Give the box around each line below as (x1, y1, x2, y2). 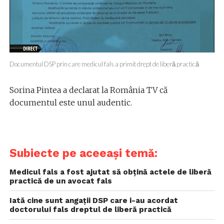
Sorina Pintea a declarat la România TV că (9, 85, 167, 95)
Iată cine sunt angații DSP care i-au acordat (9, 196, 178, 205)
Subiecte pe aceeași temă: (9, 146, 157, 160)
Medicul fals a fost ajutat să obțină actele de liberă (9, 167, 211, 177)
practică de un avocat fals (9, 176, 112, 186)
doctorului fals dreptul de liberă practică (9, 205, 171, 214)
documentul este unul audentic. (9, 97, 132, 108)
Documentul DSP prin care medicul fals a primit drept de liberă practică (9, 60, 199, 68)
